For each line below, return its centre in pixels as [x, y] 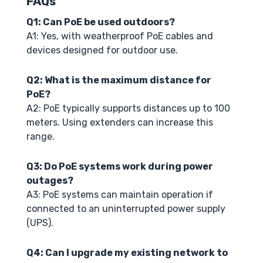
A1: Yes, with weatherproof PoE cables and [120, 36]
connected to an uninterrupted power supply [126, 208]
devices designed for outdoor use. [102, 50]
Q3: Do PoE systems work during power [120, 166]
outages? [50, 180]
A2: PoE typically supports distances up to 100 [128, 108]
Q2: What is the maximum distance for [119, 80]
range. [41, 136]
